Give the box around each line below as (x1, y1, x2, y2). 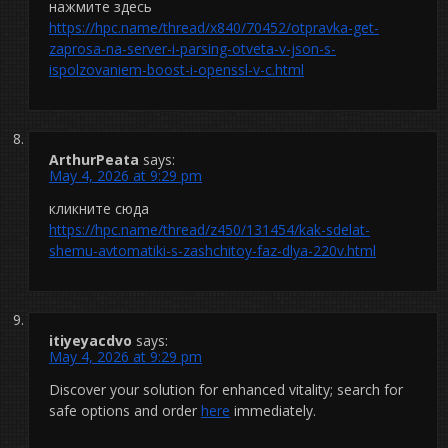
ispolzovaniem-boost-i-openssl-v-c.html (49, 59, 304, 79)
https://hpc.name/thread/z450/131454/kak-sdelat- (49, 219, 370, 239)
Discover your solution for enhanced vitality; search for (49, 379, 403, 399)
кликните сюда (49, 198, 149, 218)
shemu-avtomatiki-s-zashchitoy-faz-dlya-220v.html (49, 240, 376, 260)
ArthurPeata (49, 149, 139, 169)
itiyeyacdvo (49, 330, 132, 350)
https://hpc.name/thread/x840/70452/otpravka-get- (49, 17, 379, 37)
